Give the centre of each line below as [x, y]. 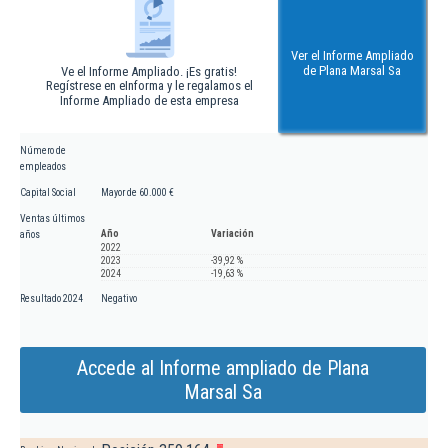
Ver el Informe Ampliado [352, 56]
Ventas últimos [52, 219]
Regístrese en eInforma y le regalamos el [149, 86]
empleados [43, 167]
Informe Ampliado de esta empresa [149, 101]
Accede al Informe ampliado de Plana [223, 368]
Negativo [119, 299]
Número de [43, 151]
